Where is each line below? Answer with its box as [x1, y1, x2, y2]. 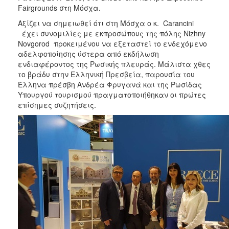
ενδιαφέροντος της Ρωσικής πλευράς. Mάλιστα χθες [18, 58, 211, 69]
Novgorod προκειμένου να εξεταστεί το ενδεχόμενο [18, 38, 207, 49]
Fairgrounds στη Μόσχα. [18, 2, 101, 13]
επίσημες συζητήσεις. [18, 99, 96, 110]
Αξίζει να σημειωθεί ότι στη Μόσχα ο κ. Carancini [18, 17, 194, 28]
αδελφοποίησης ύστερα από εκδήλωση [18, 48, 159, 59]
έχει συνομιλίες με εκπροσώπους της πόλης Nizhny [18, 28, 205, 38]
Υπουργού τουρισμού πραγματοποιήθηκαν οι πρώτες [18, 89, 206, 100]
